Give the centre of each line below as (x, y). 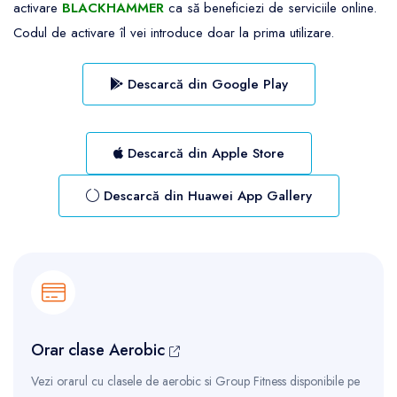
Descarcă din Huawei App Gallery (205, 195)
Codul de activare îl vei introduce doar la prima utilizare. (174, 32)
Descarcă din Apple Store (203, 153)
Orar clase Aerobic (100, 350)
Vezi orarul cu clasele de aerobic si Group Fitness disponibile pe (195, 381)
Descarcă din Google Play (205, 84)
